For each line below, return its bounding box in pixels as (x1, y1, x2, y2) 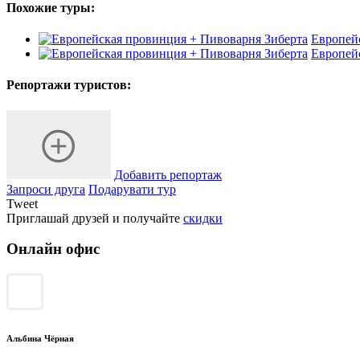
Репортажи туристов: (6, 78, 131, 92)
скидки (183, 211, 223, 225)
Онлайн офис (6, 240, 100, 258)
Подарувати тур (88, 182, 176, 196)
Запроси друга (6, 182, 85, 196)
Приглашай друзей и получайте (6, 211, 183, 225)
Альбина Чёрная (6, 333, 74, 344)
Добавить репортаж (114, 167, 222, 182)
